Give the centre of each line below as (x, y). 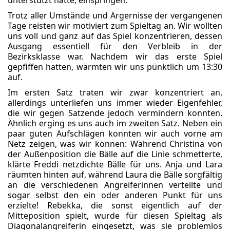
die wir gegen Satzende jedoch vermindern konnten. (115, 113)
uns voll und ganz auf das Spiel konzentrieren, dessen (115, 36)
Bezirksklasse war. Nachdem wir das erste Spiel (115, 56)
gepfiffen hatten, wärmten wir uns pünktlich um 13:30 (115, 67)
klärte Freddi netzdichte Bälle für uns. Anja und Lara (115, 164)
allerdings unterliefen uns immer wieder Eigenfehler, (115, 103)
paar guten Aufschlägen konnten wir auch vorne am (115, 133)
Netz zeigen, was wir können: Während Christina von (115, 144)
